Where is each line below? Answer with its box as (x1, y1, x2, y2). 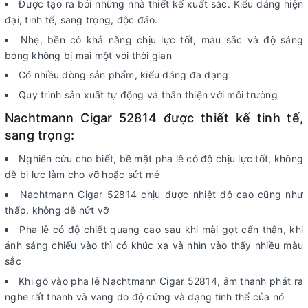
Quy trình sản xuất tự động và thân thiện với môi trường (19, 89, 278, 101)
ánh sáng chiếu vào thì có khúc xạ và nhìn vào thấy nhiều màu (5, 239, 303, 252)
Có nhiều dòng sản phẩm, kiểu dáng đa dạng (19, 69, 229, 81)
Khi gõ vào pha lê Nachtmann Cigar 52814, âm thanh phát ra (19, 274, 304, 287)
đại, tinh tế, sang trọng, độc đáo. (5, 14, 158, 26)
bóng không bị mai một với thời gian (5, 49, 172, 61)
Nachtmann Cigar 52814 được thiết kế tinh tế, (5, 111, 303, 126)
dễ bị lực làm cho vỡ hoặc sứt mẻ (5, 168, 159, 181)
